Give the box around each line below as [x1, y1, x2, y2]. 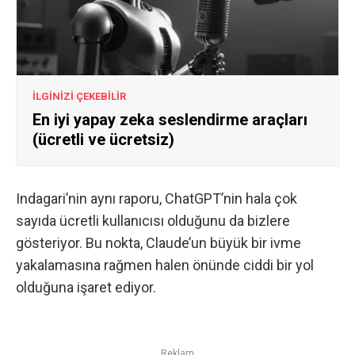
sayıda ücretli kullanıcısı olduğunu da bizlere [16, 212, 290, 230]
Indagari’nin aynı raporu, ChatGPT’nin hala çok [16, 190, 297, 208]
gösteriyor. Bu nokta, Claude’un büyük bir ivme [16, 235, 301, 252]
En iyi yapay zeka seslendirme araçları [32, 109, 307, 129]
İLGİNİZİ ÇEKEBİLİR [32, 90, 126, 102]
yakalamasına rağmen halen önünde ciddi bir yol [16, 257, 314, 274]
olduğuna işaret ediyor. [16, 279, 156, 296]
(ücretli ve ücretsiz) [32, 129, 174, 149]
